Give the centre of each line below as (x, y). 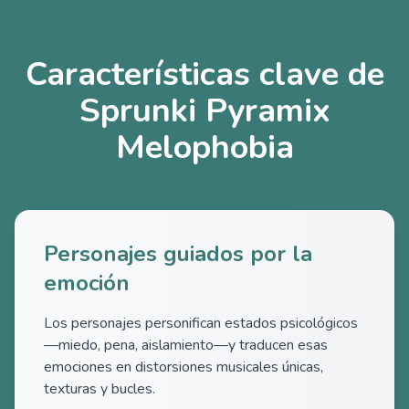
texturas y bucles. (100, 389)
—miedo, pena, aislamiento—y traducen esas (186, 345)
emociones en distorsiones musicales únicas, (184, 367)
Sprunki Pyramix (204, 111)
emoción (87, 283)
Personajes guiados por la (178, 254)
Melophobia (204, 147)
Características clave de (204, 74)
